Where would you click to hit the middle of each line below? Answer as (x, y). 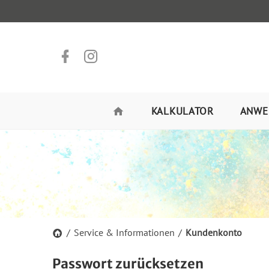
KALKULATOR (182, 111)
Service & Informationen (124, 232)
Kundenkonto (214, 232)
